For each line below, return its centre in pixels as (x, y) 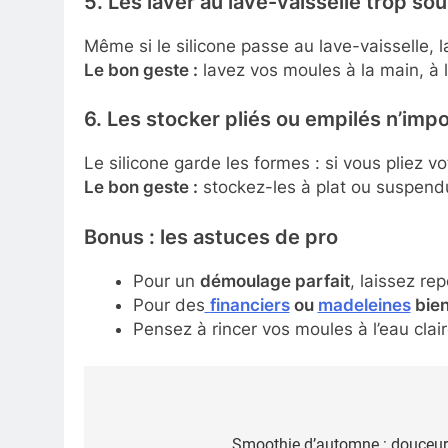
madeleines (364, 304)
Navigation (161, 413)
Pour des (168, 304)
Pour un (166, 280)
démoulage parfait (274, 280)
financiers (249, 304)
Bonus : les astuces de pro (211, 236)
